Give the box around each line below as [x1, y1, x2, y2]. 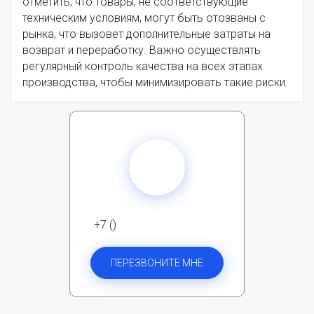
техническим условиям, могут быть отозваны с [22, 11, 266, 25]
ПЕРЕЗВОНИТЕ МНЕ [111, 257, 203, 269]
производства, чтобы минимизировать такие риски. [22, 76, 288, 90]
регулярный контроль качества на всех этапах [22, 60, 263, 74]
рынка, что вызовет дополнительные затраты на [22, 27, 271, 41]
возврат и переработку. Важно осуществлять [22, 43, 261, 57]
